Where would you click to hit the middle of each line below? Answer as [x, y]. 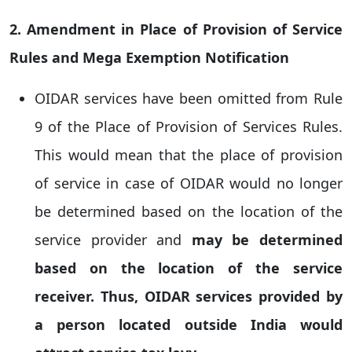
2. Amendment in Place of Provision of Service [176, 29]
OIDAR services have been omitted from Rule [189, 98]
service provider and [113, 240]
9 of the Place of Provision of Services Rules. [189, 126]
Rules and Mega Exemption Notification [149, 57]
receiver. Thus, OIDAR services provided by [189, 296]
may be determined [267, 240]
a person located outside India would [189, 324]
